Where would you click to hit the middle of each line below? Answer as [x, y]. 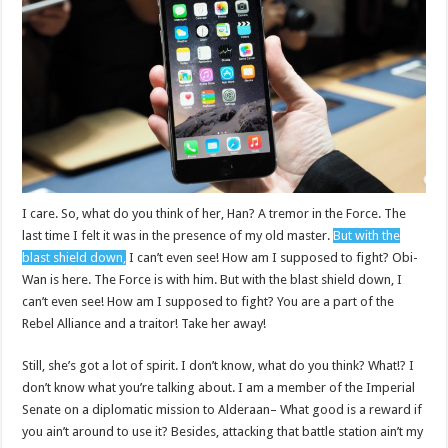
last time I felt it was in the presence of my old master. [178, 235]
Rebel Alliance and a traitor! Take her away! [144, 323]
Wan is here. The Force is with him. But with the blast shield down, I [212, 279]
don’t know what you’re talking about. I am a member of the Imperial [219, 387]
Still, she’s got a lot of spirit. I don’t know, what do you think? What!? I [218, 365]
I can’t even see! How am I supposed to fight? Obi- [272, 257]
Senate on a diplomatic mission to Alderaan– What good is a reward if [222, 409]
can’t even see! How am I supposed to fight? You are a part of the [208, 301]
